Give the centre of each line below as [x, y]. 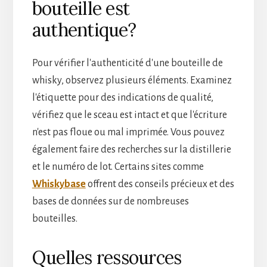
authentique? [84, 30]
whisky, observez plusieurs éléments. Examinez [132, 80]
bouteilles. [55, 218]
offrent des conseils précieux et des [160, 184]
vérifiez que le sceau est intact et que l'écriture [129, 115]
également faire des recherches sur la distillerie [131, 149]
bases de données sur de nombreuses [110, 201]
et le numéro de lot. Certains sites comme [118, 167]
